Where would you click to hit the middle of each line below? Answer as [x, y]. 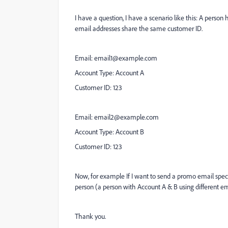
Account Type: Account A [109, 73]
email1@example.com [126, 58]
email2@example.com [126, 117]
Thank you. [90, 216]
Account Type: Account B [109, 132]
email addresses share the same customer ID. [139, 28]
